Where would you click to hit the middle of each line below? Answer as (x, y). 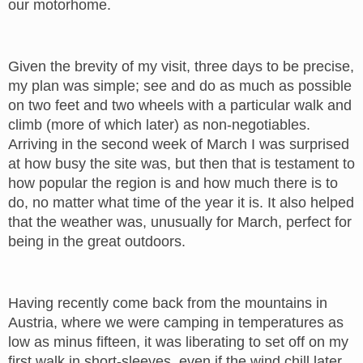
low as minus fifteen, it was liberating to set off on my (178, 342)
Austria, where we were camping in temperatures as (176, 322)
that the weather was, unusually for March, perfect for (180, 222)
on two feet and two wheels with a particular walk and (180, 105)
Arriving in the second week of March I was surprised (179, 144)
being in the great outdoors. (97, 241)
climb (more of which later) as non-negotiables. (159, 125)
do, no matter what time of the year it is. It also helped (181, 203)
